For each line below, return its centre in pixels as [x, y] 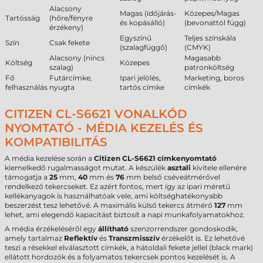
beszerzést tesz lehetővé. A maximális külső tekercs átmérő [109, 205]
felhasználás [26, 87]
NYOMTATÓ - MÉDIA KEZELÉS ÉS [104, 128]
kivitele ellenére [219, 168]
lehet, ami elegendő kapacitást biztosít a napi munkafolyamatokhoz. [125, 215]
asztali [179, 168]
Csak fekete [70, 43]
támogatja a [27, 177]
